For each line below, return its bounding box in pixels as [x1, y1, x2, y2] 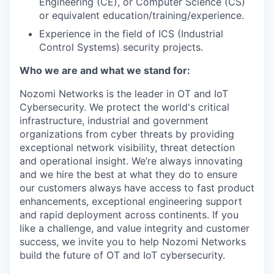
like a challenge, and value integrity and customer [20, 222, 250, 234]
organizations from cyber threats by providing [20, 128, 234, 140]
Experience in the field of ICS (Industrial [39, 28, 223, 40]
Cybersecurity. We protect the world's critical [20, 101, 229, 113]
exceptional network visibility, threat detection [20, 141, 235, 154]
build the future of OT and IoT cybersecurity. [20, 249, 225, 261]
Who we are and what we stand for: [20, 64, 190, 76]
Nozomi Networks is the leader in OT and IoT [20, 87, 228, 100]
